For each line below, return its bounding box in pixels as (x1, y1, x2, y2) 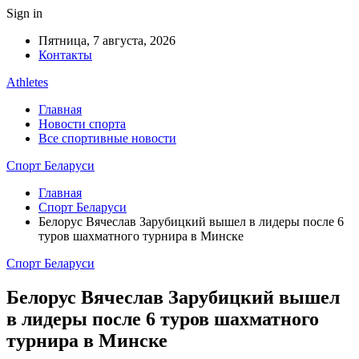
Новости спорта (38, 117, 126, 131)
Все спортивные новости (38, 131, 176, 145)
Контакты (38, 48, 92, 62)
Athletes (6, 75, 48, 89)
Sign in (6, 6, 42, 20)
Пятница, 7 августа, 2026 (38, 34, 175, 47)
